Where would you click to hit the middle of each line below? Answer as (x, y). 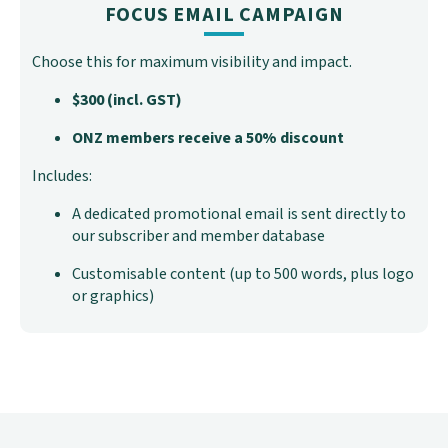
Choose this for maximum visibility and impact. (192, 62)
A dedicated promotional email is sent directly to (239, 214)
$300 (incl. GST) (127, 100)
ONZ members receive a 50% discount (208, 138)
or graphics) (113, 296)
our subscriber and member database (199, 236)
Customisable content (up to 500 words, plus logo (243, 274)
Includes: (62, 176)
